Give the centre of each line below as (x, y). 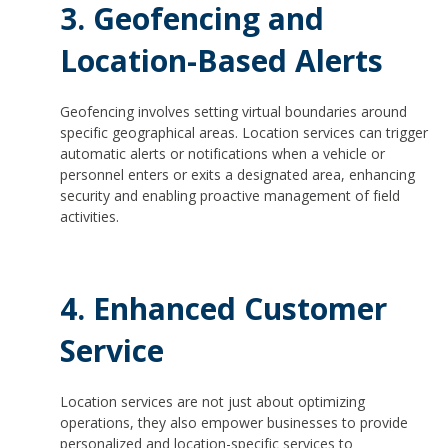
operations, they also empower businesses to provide (234, 423)
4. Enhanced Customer (223, 308)
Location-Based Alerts (225, 60)
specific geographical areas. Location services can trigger (244, 133)
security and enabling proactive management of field (230, 196)
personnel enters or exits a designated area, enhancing (237, 175)
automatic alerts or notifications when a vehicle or (222, 154)
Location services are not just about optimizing (212, 402)
